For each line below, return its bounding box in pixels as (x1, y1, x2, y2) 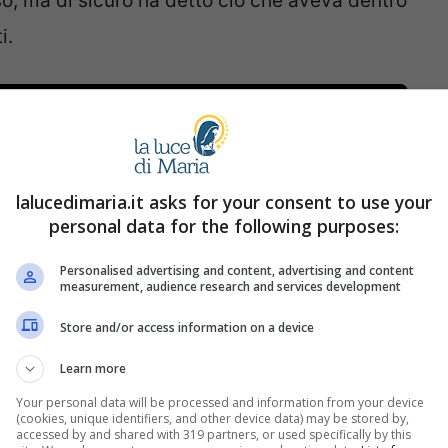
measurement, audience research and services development (60, 278, 401, 295)
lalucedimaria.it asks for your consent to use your (16, 190, 432, 214)
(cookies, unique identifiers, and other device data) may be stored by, (16, 410, 409, 427)
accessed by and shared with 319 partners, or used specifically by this (16, 426, 411, 443)
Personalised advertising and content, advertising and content (60, 262, 414, 279)
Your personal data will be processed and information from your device (16, 394, 424, 411)
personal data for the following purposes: (49, 214, 399, 238)
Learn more (60, 360, 126, 377)
